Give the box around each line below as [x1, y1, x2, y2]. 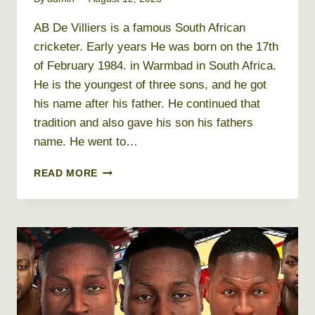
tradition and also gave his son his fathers [34, 115, 253, 129]
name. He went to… [34, 134, 138, 148]
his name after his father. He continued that [34, 96, 260, 110]
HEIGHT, [97, 297, 139, 308]
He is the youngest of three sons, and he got [34, 77, 266, 91]
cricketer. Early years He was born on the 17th [34, 39, 278, 53]
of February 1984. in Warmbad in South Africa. [34, 58, 276, 72]
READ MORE [34, 167, 98, 179]
